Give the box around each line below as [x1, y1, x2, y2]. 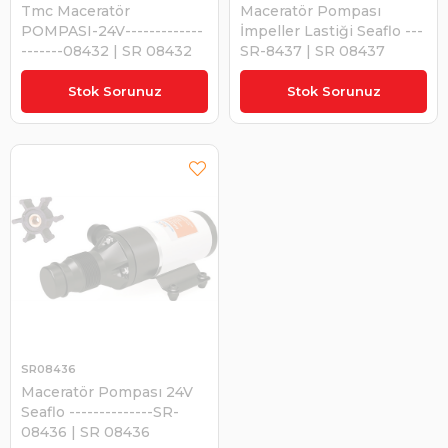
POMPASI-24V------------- [21, 21, 203, 40]
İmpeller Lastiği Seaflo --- [240, 21, 423, 40]
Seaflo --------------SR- [21, 402, 179, 421]
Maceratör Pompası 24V [21, 382, 193, 401]
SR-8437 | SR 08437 [240, 41, 385, 60]
